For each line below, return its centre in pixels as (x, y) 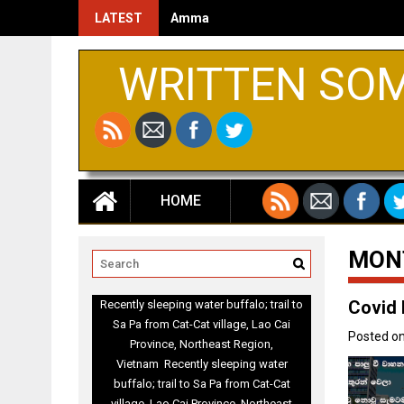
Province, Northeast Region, (202, 344)
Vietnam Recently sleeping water (202, 364)
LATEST (119, 18)
